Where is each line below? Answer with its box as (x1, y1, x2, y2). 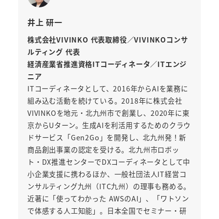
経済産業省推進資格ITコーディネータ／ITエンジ (27, 59, 187, 69)
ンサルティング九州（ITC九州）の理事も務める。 (27, 181, 191, 192)
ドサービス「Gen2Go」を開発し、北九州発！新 (27, 132, 187, 143)
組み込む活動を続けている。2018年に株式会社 (27, 96, 182, 106)
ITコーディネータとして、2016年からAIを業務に (27, 84, 188, 94)
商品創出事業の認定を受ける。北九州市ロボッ (27, 145, 179, 155)
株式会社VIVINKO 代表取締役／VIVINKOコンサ (27, 35, 188, 45)
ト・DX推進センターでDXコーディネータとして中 (27, 157, 191, 167)
